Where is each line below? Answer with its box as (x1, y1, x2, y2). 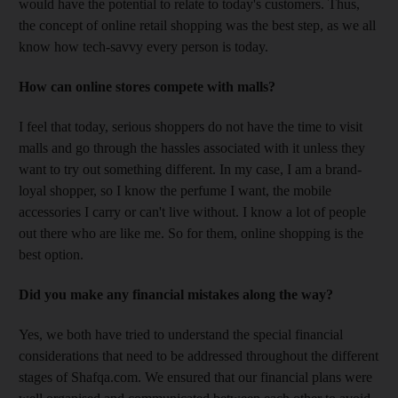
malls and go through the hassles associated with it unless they (19, 139, 365, 155)
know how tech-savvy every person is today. (19, 38, 268, 54)
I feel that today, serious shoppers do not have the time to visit (19, 118, 362, 134)
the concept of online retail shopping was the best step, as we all (19, 17, 376, 33)
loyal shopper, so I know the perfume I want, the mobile (19, 182, 331, 198)
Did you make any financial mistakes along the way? (19, 286, 333, 302)
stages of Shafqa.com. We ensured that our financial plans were (19, 369, 372, 385)
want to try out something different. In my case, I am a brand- (19, 161, 362, 177)
